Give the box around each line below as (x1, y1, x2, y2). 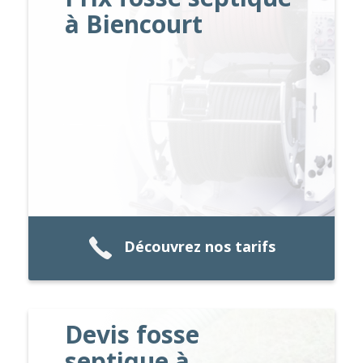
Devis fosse (65, 317, 200, 351)
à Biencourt (65, 6, 203, 41)
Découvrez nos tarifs (123, 237, 275, 257)
